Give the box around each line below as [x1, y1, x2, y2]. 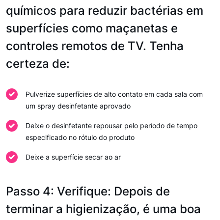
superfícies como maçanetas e [6, 21, 178, 35]
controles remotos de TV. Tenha [6, 39, 184, 53]
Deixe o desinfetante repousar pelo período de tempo [26, 121, 197, 130]
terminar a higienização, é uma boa [6, 202, 201, 216]
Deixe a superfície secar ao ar [26, 153, 121, 161]
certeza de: [6, 56, 70, 71]
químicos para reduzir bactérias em [6, 3, 203, 18]
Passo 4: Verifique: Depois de [6, 184, 170, 198]
